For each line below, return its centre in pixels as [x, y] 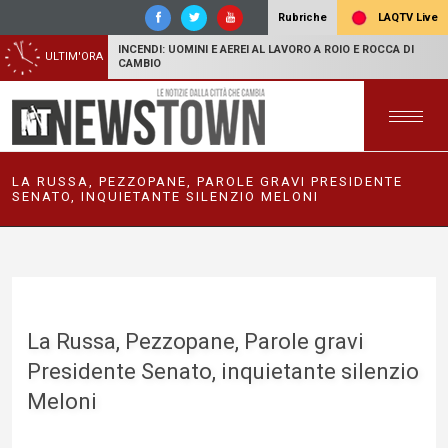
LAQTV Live [406, 17]
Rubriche [302, 17]
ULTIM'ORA [74, 56]
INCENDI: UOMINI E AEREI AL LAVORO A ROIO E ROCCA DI [266, 49]
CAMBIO [139, 63]
